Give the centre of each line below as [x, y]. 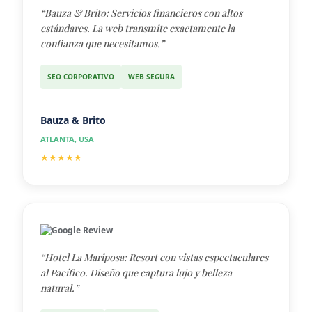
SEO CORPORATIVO [81, 76]
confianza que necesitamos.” [102, 43]
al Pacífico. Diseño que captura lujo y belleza [136, 272]
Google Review [82, 230]
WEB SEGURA [151, 76]
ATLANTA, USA [67, 139]
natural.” [60, 288]
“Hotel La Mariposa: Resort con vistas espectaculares [154, 257]
